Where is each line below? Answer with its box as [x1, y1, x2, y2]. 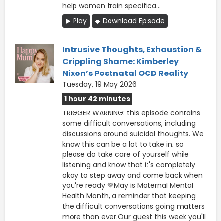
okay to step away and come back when [62, 170, 203, 180]
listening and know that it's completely [62, 159, 195, 170]
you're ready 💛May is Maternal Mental [62, 180, 193, 190]
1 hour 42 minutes [64, 93, 130, 104]
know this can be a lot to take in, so [62, 139, 184, 149]
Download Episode [103, 15, 165, 26]
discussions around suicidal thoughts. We [62, 128, 204, 139]
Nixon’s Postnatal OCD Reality [62, 67, 188, 79]
